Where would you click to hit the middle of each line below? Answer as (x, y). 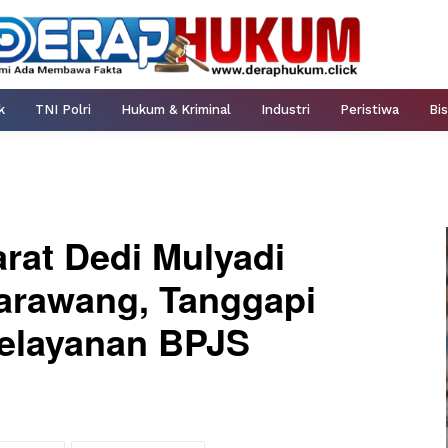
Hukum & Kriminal (176, 110)
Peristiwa (369, 110)
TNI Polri (63, 110)
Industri (285, 110)
